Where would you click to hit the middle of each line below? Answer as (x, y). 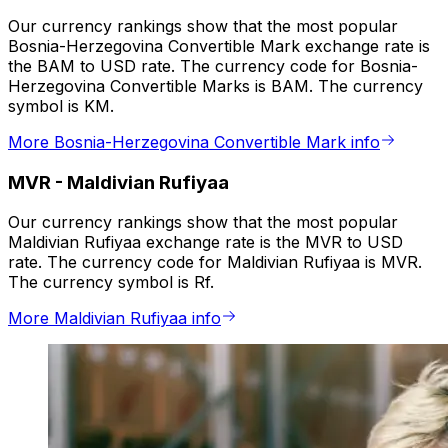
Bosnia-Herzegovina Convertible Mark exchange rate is (219, 46)
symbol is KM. (61, 106)
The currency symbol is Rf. (111, 282)
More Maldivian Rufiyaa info (114, 318)
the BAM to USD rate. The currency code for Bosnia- (213, 66)
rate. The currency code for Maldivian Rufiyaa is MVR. (215, 262)
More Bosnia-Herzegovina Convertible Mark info (194, 142)
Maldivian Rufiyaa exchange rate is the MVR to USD (205, 242)
